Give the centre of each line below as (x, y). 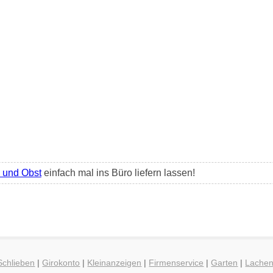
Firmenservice (176, 263)
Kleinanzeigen (115, 263)
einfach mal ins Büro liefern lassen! (118, 172)
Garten (225, 263)
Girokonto (61, 263)
